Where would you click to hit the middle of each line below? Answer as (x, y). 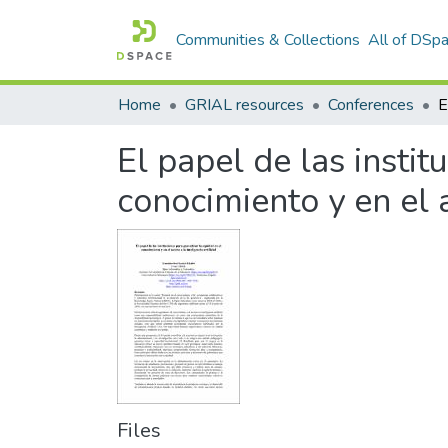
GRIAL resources (244, 105)
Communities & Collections (268, 40)
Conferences (371, 105)
